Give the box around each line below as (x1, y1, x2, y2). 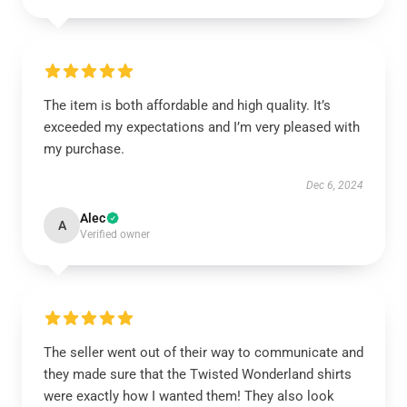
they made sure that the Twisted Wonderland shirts (44, 366, 352, 382)
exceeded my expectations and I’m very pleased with (44, 119, 360, 135)
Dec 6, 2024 (306, 179, 363, 192)
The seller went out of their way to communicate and (44, 344, 363, 361)
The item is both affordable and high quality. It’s (44, 97, 331, 114)
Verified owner (80, 228, 150, 241)
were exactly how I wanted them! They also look (44, 388, 334, 404)
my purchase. (44, 141, 124, 157)
